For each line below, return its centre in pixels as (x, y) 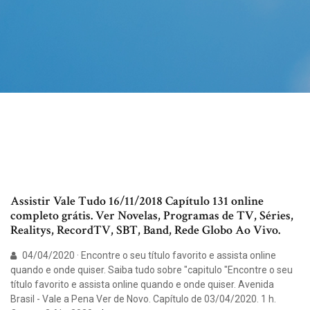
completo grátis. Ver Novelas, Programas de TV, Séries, (152, 216)
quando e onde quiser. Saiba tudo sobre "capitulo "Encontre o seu (152, 270)
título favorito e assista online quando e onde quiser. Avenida (142, 285)
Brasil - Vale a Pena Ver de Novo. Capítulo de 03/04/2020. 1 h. (143, 299)
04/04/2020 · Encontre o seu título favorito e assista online (148, 256)
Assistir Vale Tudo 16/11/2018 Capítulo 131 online (137, 201)
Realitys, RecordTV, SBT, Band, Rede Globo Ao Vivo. (145, 230)
